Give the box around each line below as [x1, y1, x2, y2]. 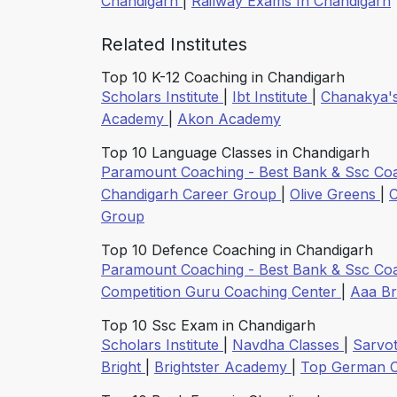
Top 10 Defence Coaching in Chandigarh [101, 241, 373, 260]
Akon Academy [177, 110, 281, 128]
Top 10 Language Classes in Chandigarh [101, 144, 370, 162]
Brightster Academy [154, 358, 292, 377]
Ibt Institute [232, 88, 312, 106]
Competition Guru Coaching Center [101, 283, 341, 301]
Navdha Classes [232, 336, 344, 354]
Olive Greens [290, 185, 380, 204]
